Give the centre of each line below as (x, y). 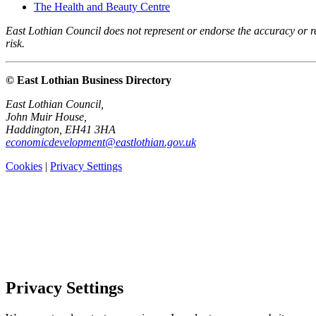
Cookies (24, 166)
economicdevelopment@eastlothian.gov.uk (101, 142)
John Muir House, (46, 117)
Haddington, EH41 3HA (61, 130)
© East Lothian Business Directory (89, 80)
